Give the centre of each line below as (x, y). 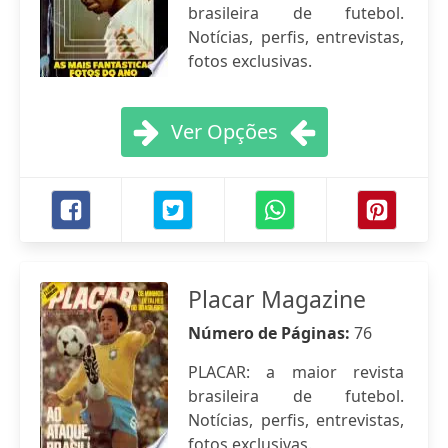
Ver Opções (224, 131)
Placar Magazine (277, 299)
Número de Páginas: (271, 333)
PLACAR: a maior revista (296, 372)
